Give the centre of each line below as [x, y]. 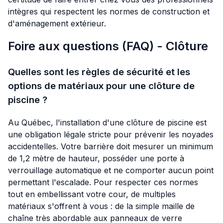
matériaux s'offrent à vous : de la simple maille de [101, 206]
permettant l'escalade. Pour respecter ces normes [103, 182]
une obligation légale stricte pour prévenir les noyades [111, 134]
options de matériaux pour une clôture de [101, 86]
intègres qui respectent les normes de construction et [109, 12]
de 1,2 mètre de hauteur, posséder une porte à [96, 158]
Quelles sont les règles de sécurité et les [99, 72]
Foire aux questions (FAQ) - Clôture [108, 46]
